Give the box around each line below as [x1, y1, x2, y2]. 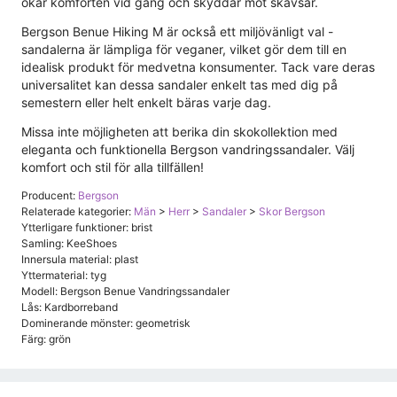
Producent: [21, 188, 78, 202]
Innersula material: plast [21, 252, 138, 266]
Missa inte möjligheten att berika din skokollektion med [21, 123, 338, 139]
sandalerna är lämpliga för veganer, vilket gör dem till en [21, 41, 346, 57]
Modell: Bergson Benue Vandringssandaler [21, 284, 230, 298]
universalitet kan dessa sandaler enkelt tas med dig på [21, 76, 338, 92]
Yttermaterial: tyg [21, 268, 106, 282]
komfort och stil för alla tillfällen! [21, 159, 204, 175]
